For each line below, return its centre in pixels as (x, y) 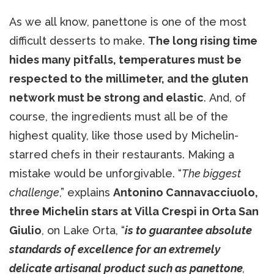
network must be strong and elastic (106, 97)
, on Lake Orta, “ (83, 230)
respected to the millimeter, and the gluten (129, 78)
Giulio (25, 230)
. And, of (225, 97)
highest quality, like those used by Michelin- (124, 135)
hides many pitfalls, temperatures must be (125, 59)
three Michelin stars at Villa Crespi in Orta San (134, 211)
